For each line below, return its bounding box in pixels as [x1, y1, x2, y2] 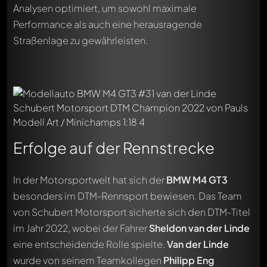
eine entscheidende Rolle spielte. [13, 238, 167, 251]
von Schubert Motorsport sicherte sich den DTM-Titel [13, 206, 250, 219]
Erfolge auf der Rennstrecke [13, 137, 215, 157]
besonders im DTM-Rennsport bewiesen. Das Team [13, 190, 242, 203]
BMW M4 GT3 [166, 173, 228, 187]
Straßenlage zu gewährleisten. [13, 33, 148, 46]
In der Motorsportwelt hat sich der [13, 173, 166, 187]
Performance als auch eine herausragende [13, 17, 202, 30]
